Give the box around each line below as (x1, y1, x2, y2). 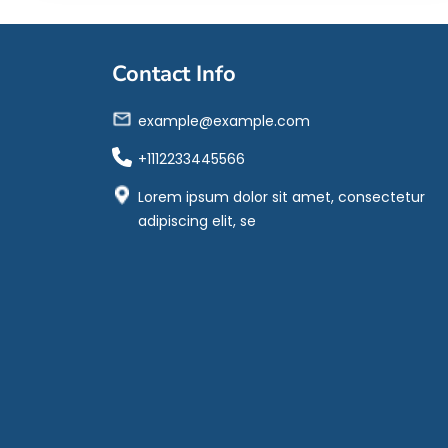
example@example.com (138, 111, 310, 131)
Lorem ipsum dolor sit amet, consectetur (138, 187, 425, 207)
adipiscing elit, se (138, 211, 256, 231)
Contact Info (112, 59, 236, 89)
